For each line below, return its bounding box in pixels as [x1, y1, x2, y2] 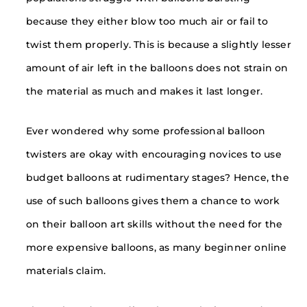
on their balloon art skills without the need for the [26, 219, 283, 230]
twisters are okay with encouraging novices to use [26, 149, 282, 160]
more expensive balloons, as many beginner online [26, 242, 287, 254]
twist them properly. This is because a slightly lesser [26, 39, 291, 51]
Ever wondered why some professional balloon [26, 125, 266, 137]
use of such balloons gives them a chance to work [26, 195, 280, 207]
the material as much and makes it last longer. [26, 86, 263, 97]
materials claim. [26, 265, 106, 277]
